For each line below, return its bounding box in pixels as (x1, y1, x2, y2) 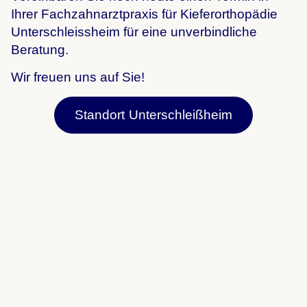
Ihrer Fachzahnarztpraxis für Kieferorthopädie (11, 6, 278, 21)
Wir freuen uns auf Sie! (11, 70, 145, 85)
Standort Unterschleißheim (74, 107, 233, 122)
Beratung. (11, 42, 69, 57)
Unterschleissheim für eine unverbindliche (11, 24, 257, 39)
